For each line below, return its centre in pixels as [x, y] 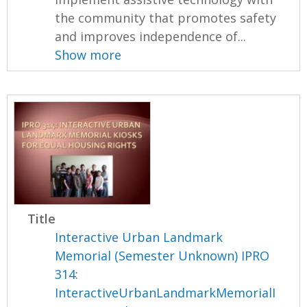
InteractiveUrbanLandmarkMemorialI [165, 292]
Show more [88, 55]
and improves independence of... [151, 37]
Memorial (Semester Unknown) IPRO [162, 255]
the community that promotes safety [166, 18]
